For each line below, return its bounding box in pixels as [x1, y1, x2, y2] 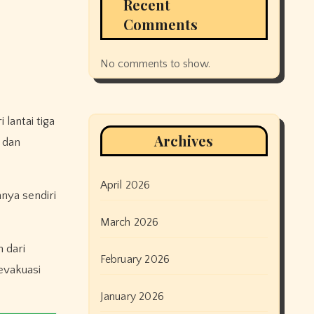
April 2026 [100, 179, 151, 191]
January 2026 [100, 290, 164, 303]
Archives [154, 131, 214, 150]
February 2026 [100, 253, 170, 266]
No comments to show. [100, 57, 210, 70]
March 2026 [100, 216, 159, 228]
